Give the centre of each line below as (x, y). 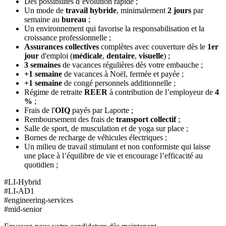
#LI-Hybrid (22, 182)
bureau (75, 19)
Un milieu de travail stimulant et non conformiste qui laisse (117, 146)
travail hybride (91, 10)
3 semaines (42, 65)
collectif (164, 119)
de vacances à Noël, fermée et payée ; (123, 74)
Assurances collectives (62, 46)
